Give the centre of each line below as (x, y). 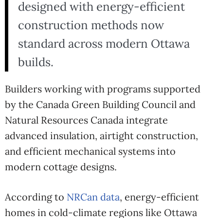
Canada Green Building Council (106, 104)
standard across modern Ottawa (104, 44)
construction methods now (91, 25)
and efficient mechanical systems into (90, 151)
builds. (36, 62)
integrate (146, 120)
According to (36, 197)
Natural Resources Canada (64, 120)
